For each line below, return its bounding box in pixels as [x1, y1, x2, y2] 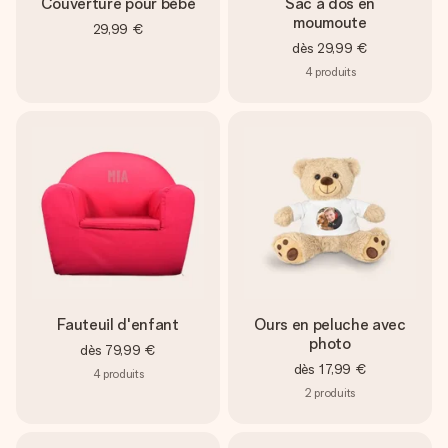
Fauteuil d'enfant [57, 315, 179, 334]
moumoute [293, 13, 367, 32]
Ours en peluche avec [254, 315, 406, 334]
